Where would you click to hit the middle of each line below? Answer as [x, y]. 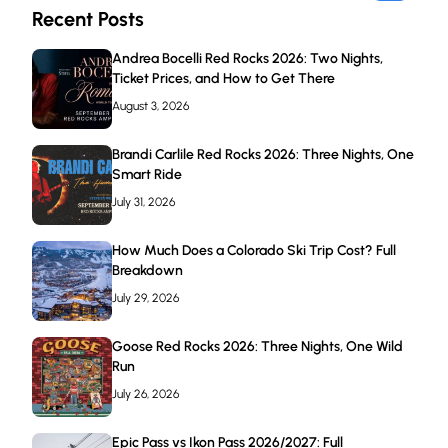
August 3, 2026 [150, 105]
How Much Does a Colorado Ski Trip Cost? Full [254, 250]
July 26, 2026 [145, 393]
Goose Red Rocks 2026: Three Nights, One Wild [257, 346]
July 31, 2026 [143, 201]
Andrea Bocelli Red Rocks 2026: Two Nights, [247, 58]
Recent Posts [88, 18]
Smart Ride [147, 174]
